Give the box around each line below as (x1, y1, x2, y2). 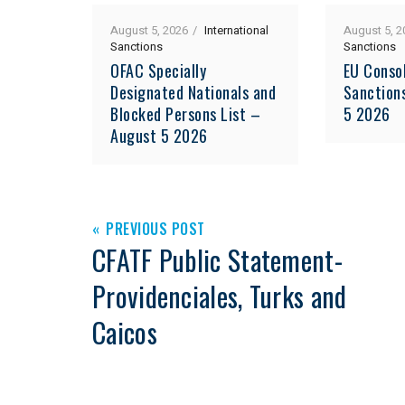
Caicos (92, 311, 157, 353)
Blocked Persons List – (110, 101, 260, 126)
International (204, 21, 268, 39)
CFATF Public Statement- (92, 239, 343, 280)
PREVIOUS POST (106, 217, 205, 240)
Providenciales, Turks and (92, 275, 347, 316)
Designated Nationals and (110, 80, 276, 104)
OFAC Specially (110, 58, 206, 82)
